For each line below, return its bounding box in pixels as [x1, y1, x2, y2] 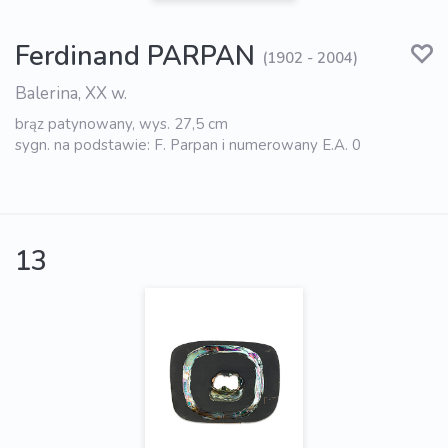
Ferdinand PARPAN [15, 37, 255, 75]
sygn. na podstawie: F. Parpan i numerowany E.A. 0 [15, 134, 361, 155]
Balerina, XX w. [15, 81, 127, 105]
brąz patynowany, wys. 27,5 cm [15, 113, 228, 134]
